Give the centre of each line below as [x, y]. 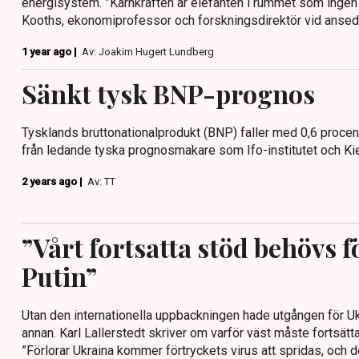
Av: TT [101, 182]
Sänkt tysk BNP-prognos [168, 93]
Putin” [59, 276]
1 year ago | [50, 52]
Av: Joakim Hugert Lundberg [148, 52]
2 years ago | [53, 182]
